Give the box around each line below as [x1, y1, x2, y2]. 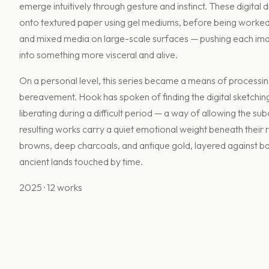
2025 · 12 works [19, 181, 82, 193]
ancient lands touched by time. [19, 155, 143, 168]
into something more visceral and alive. [19, 48, 178, 61]
